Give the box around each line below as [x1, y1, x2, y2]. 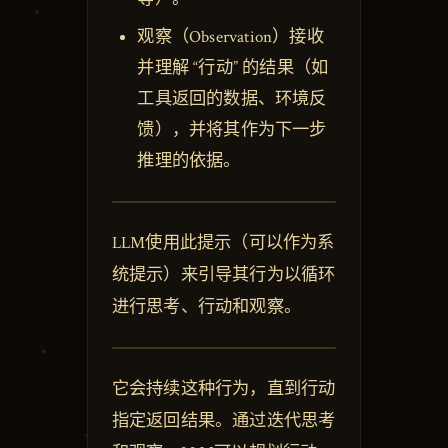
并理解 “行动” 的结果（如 [137, 56, 329, 79]
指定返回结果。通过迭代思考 [111, 409, 336, 432]
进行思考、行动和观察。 [111, 295, 301, 318]
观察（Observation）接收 [137, 25, 324, 48]
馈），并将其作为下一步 [137, 118, 327, 141]
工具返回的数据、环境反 [137, 87, 327, 110]
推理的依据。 [137, 149, 241, 172]
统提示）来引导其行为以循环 [111, 263, 336, 286]
